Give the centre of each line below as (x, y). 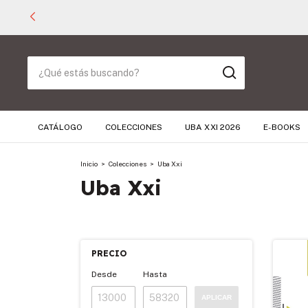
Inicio (89, 164)
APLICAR (217, 297)
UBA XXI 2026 (213, 127)
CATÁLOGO (60, 127)
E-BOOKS (282, 127)
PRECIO (109, 253)
